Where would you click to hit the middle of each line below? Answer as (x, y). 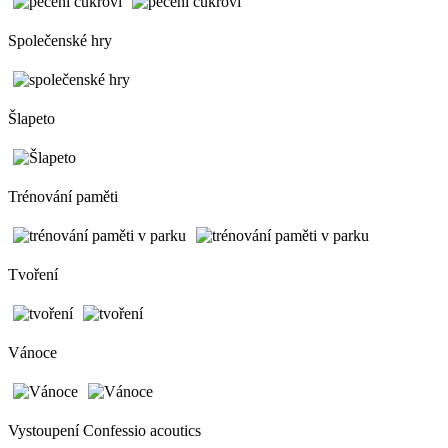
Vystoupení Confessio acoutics (104, 430)
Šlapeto (31, 118)
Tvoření (33, 274)
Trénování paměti (63, 196)
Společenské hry (60, 40)
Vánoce (32, 352)
